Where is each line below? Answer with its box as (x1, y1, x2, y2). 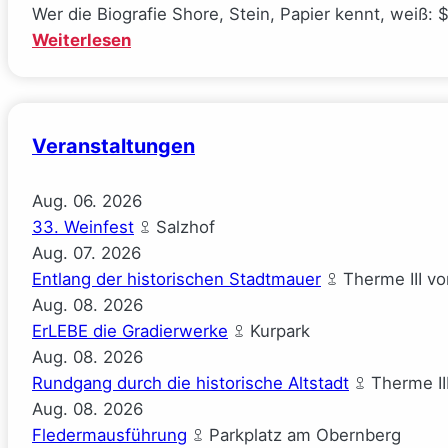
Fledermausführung (32, 425, 187, 446)
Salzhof (151, 217, 215, 238)
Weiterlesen (32, 30, 131, 51)
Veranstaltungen (32, 133, 195, 158)
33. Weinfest (32, 217, 134, 238)
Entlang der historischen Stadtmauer (32, 269, 321, 290)
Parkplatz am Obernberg (204, 425, 401, 446)
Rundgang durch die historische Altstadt (32, 373, 349, 394)
